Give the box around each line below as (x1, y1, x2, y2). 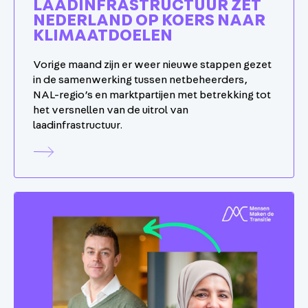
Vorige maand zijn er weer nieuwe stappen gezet (33, 58, 272, 70)
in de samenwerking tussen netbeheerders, (33, 74, 247, 85)
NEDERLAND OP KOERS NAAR (33, 12, 265, 29)
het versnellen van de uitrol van (33, 104, 188, 115)
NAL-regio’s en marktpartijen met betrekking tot (33, 89, 271, 100)
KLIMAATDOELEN (33, 27, 173, 44)
